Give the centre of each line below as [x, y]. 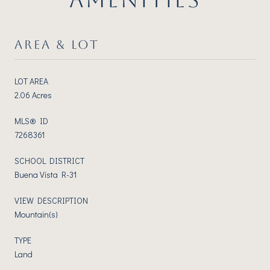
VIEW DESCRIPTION [51, 200]
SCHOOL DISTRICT [49, 160]
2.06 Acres [33, 95]
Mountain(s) [36, 214]
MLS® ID [31, 121]
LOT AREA [31, 81]
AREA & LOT [57, 44]
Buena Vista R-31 [46, 174]
